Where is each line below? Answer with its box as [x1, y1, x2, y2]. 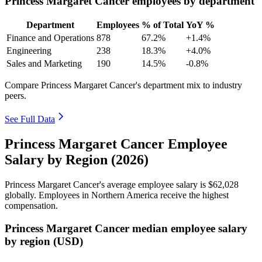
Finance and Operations [6, 33, 94, 43]
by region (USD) [5, 235, 83, 247]
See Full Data [5, 114, 55, 125]
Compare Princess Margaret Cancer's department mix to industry [5, 80, 242, 91]
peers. [5, 91, 26, 101]
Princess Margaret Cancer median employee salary [5, 222, 247, 235]
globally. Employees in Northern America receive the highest [5, 190, 229, 201]
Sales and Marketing [6, 58, 82, 69]
